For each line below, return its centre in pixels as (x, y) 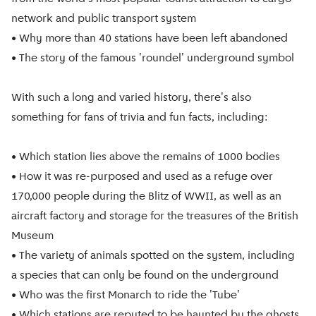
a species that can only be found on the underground (145, 276)
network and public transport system (104, 19)
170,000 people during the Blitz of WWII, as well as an (146, 197)
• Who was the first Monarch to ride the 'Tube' (126, 296)
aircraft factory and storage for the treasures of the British (155, 217)
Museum (32, 236)
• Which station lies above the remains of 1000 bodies (146, 157)
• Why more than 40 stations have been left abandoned (150, 39)
